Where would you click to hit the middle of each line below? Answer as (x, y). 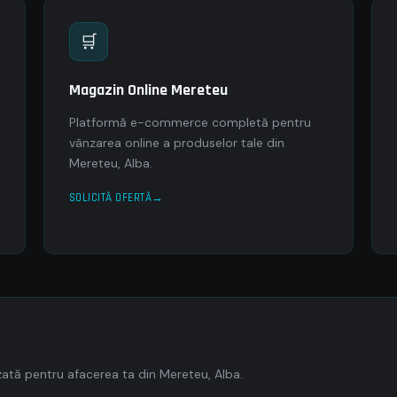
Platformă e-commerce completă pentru (190, 122)
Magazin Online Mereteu (148, 90)
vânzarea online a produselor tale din (176, 143)
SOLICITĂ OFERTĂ (110, 198)
